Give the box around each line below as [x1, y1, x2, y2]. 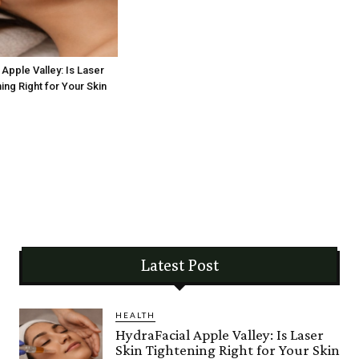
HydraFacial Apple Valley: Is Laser [115, 326, 324, 344]
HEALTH [115, 310, 155, 321]
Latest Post [140, 256, 219, 275]
